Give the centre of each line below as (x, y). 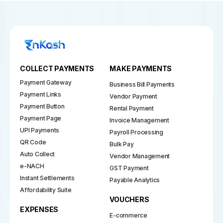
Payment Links (41, 94)
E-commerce (128, 215)
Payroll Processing (136, 132)
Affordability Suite (46, 190)
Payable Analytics (135, 180)
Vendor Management (140, 156)
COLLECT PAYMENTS (57, 68)
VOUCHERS (129, 199)
